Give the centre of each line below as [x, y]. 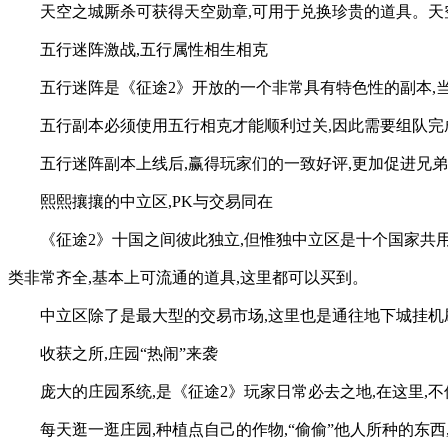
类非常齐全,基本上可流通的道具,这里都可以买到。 [188, 277]
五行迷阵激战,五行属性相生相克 [154, 49]
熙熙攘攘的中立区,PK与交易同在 [156, 201]
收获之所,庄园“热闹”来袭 [129, 353]
